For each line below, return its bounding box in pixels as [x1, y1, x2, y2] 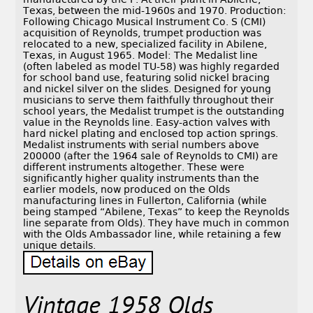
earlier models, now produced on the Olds [23, 184, 231, 196]
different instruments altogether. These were [23, 161, 245, 173]
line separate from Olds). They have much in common [23, 217, 290, 229]
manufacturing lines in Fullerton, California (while [23, 195, 268, 207]
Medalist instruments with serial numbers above [23, 139, 260, 151]
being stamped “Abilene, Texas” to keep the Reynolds [23, 206, 290, 218]
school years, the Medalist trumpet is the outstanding [23, 105, 285, 117]
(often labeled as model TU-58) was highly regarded [23, 61, 280, 73]
